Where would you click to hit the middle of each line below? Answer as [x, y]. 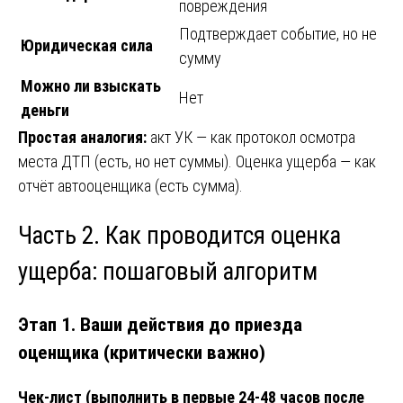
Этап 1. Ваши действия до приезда [160, 324]
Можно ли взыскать [91, 85]
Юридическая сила [87, 45]
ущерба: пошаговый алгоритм [168, 272]
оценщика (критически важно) [142, 352]
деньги [45, 110]
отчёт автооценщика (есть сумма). [130, 185]
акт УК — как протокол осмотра [251, 137]
